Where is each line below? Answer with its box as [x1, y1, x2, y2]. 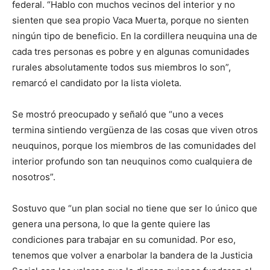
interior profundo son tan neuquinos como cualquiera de [12, 155, 253, 167]
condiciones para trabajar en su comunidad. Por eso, [12, 234, 236, 245]
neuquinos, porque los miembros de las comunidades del [12, 140, 256, 151]
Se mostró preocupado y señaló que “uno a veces [12, 108, 224, 120]
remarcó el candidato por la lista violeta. [12, 77, 181, 89]
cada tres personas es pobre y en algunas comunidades [12, 46, 250, 57]
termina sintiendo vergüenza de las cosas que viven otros [12, 124, 258, 136]
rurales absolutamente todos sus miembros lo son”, [12, 61, 231, 73]
